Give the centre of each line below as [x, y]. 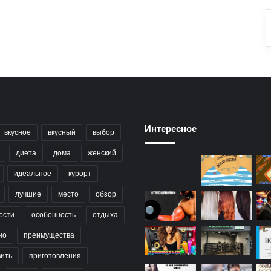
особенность [54, 215]
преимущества [49, 236]
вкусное [18, 133]
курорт [80, 174]
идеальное [33, 174]
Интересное [171, 129]
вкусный [62, 133]
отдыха [105, 215]
